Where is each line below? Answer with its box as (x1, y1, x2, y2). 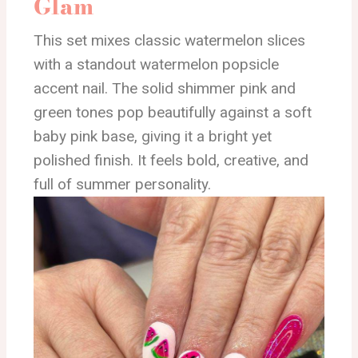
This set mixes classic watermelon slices (34, 31, 305, 50)
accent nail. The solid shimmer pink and (34, 79, 296, 98)
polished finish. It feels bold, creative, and (34, 151, 308, 170)
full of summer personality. (34, 175, 211, 194)
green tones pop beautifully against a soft (34, 103, 312, 122)
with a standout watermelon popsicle (34, 55, 279, 74)
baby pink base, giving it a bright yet (34, 127, 272, 146)
